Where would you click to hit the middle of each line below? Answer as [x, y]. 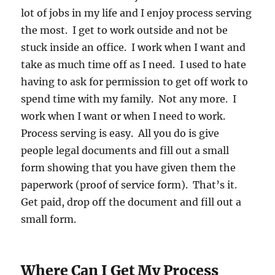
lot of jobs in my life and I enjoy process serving [137, 13]
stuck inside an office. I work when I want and [134, 48]
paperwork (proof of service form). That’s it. [130, 185]
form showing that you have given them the [129, 168]
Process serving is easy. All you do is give [120, 134]
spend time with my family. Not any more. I [129, 99]
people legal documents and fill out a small [125, 151]
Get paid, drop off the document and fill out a [131, 202]
